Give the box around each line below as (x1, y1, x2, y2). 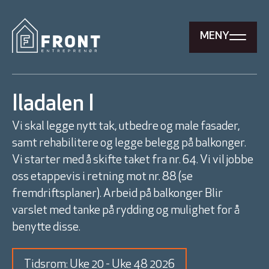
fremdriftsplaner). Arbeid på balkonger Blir (12, 188, 223, 200)
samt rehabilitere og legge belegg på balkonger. (12, 138, 246, 150)
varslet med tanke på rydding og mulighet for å (12, 205, 240, 217)
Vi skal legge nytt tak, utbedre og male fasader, (12, 121, 240, 133)
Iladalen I (12, 94, 94, 116)
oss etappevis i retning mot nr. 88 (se (12, 171, 193, 183)
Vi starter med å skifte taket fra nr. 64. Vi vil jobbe (12, 154, 253, 166)
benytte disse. (12, 222, 80, 234)
